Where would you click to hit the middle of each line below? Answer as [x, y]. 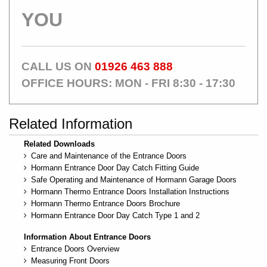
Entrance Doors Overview [75, 249]
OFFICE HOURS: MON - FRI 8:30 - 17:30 [128, 83]
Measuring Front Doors [70, 261]
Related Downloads [59, 144]
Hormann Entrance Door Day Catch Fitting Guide [115, 168]
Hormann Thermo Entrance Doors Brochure [105, 204]
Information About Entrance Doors [87, 237]
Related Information [71, 124]
